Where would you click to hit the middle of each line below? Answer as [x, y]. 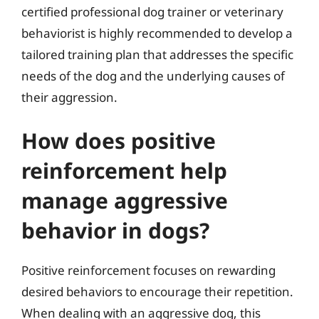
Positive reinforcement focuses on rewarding [148, 270]
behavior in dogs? [115, 230]
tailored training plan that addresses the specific [157, 54]
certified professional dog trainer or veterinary [152, 11]
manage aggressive [125, 200]
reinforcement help [124, 171]
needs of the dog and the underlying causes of [153, 75]
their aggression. [69, 97]
